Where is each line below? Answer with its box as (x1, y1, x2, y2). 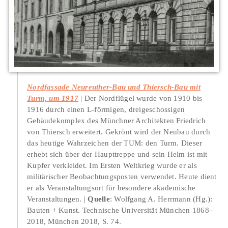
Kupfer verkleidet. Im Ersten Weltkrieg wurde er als (27, 160, 197, 169)
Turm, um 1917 (27, 93, 79, 102)
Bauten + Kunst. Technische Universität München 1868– (27, 205, 213, 214)
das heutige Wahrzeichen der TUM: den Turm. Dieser (27, 138, 203, 147)
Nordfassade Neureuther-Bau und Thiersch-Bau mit (27, 82, 201, 91)
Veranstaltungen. (27, 194, 82, 203)
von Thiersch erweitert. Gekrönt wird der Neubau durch (27, 127, 211, 136)
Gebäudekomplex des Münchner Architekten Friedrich (27, 116, 206, 125)
